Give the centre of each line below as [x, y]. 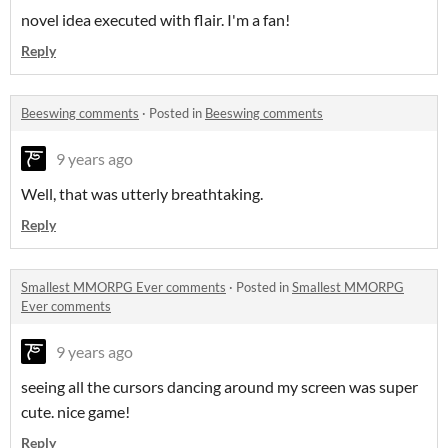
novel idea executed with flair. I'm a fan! [157, 20]
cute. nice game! [75, 412]
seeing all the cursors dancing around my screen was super [219, 387]
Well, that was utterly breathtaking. [142, 194]
